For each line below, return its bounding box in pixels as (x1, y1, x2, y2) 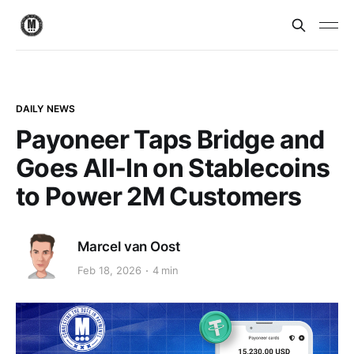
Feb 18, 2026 (77, 264, 141, 277)
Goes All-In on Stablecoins (16, 153, 330, 183)
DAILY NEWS (16, 103, 76, 115)
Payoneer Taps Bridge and (16, 124, 325, 155)
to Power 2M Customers (16, 181, 302, 212)
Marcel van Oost (77, 238, 180, 254)
